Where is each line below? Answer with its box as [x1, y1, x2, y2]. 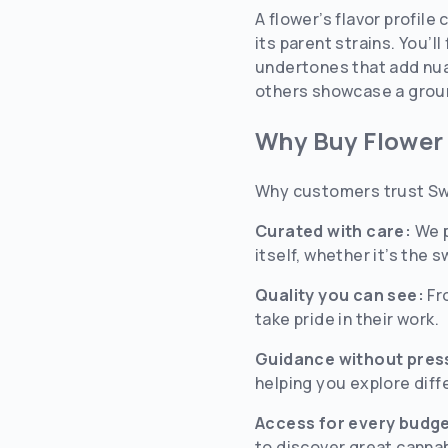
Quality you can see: [255, 284, 424, 306]
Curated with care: [255, 220, 412, 242]
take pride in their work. [255, 308, 439, 330]
